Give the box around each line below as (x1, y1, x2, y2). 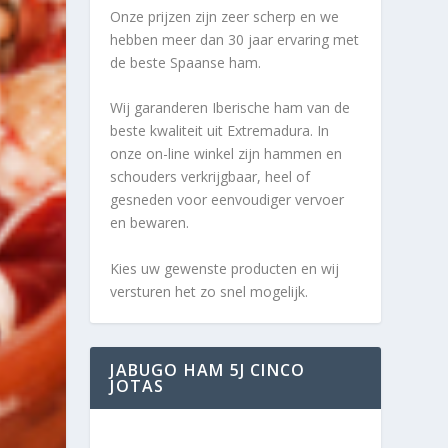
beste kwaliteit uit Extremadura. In (110, 121, 330, 141)
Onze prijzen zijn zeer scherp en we (110, 6, 340, 26)
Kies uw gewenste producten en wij (110, 258, 340, 278)
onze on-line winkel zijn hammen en (110, 144, 343, 164)
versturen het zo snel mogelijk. (110, 281, 309, 301)
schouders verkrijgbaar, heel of (110, 167, 311, 187)
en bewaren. (110, 213, 190, 233)
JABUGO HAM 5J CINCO (110, 358, 306, 381)
